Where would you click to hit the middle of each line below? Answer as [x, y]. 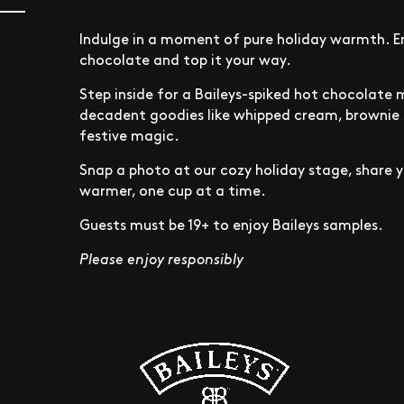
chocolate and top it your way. [185, 59]
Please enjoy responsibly [161, 258]
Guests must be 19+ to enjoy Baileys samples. [231, 224]
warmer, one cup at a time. [173, 189]
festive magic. [129, 134]
